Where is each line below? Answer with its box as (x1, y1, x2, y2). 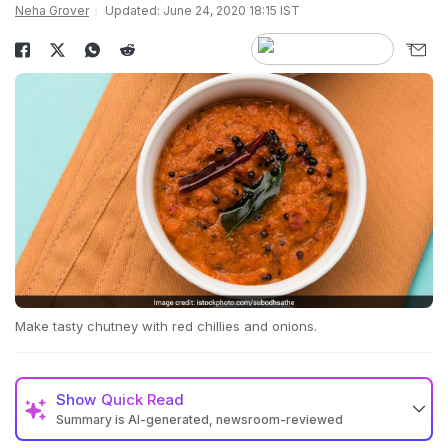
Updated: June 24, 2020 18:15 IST (105, 3, 300, 18)
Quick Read (101, 390, 184, 410)
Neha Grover (15, 3, 89, 18)
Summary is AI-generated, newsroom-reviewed (56, 412, 343, 428)
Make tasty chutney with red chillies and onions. (15, 318, 317, 335)
